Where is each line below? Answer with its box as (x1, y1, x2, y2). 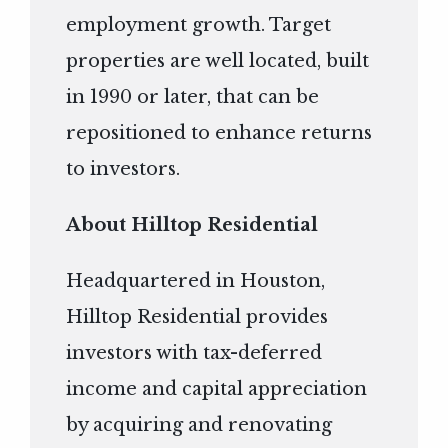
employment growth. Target (66, 14, 332, 37)
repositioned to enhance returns (66, 122, 373, 145)
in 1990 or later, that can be (66, 86, 320, 109)
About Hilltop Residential (66, 214, 319, 237)
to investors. (66, 158, 181, 181)
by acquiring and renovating (66, 414, 333, 437)
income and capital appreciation (66, 378, 368, 401)
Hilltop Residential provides (66, 306, 329, 329)
